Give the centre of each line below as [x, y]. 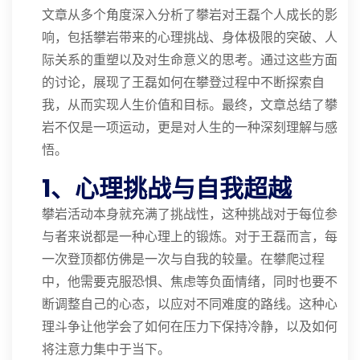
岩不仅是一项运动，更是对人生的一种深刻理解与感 [190, 127]
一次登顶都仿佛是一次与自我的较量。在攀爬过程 [183, 259]
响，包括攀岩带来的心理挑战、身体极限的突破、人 [190, 37]
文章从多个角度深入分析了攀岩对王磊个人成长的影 [190, 15]
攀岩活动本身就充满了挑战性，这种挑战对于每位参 [190, 214]
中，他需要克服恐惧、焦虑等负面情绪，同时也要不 [190, 282]
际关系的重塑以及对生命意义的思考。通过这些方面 [190, 60]
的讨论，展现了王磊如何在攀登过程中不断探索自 [183, 82]
